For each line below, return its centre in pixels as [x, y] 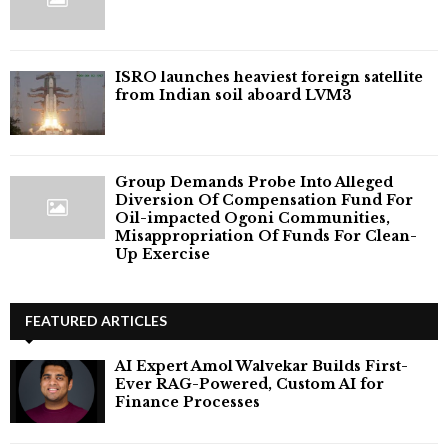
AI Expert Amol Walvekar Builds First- [261, 365]
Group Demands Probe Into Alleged [254, 181]
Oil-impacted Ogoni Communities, [252, 217]
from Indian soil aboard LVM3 [233, 95]
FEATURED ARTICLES [96, 320]
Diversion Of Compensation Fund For [264, 199]
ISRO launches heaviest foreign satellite [269, 77]
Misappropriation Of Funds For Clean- [266, 235]
